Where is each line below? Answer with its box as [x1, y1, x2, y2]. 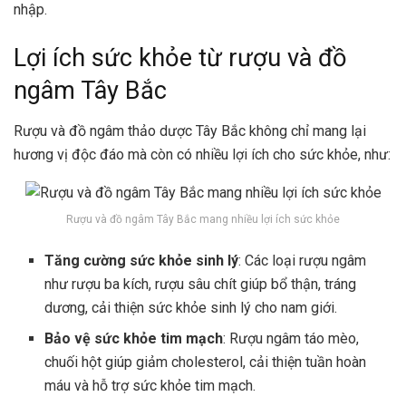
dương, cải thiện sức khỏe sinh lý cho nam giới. [44, 299, 338, 317]
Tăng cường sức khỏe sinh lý [44, 252, 239, 270]
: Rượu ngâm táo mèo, [223, 330, 360, 348]
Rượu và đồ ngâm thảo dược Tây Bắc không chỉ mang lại [14, 121, 366, 140]
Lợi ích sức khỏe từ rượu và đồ [14, 43, 347, 73]
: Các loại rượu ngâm [238, 252, 367, 270]
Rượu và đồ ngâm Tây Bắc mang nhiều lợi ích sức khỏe [66, 213, 340, 227]
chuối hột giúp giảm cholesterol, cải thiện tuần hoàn [44, 353, 367, 372]
